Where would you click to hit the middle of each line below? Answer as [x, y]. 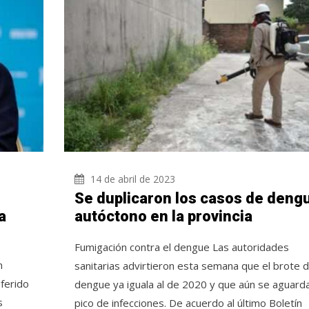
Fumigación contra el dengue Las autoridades [181, 247]
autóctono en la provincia [163, 216]
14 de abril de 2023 [131, 179]
